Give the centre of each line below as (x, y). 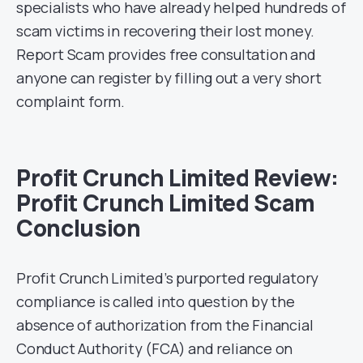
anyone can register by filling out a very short (169, 77)
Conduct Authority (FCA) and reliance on (155, 348)
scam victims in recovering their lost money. (166, 30)
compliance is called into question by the (156, 301)
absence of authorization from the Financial (165, 325)
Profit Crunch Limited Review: (177, 177)
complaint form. (71, 101)
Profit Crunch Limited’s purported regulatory (168, 278)
